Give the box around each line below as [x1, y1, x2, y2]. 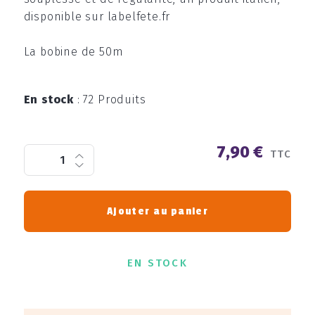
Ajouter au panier [107, 205, 208, 219]
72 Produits [82, 92, 146, 106]
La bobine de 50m [23, 45, 124, 59]
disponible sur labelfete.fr [23, 10, 171, 24]
